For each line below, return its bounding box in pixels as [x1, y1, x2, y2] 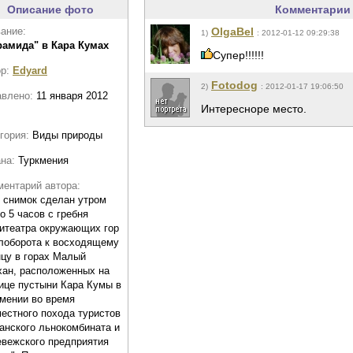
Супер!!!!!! [213, 49, 264, 61]
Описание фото [6, 3, 94, 16]
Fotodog [211, 79, 258, 91]
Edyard [13, 65, 47, 76]
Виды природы [32, 129, 102, 141]
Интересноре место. [201, 102, 307, 115]
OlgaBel [211, 25, 254, 38]
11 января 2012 [36, 90, 108, 102]
